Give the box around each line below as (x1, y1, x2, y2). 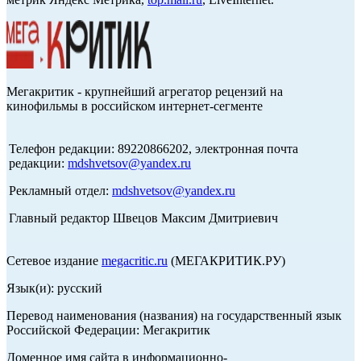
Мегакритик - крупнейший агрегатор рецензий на (6, 85, 283, 99)
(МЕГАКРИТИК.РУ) (168, 254, 285, 268)
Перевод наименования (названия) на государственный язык (6, 309, 342, 323)
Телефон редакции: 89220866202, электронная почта (9, 142, 298, 156)
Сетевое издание (6, 254, 102, 268)
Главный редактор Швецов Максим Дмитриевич (9, 211, 278, 226)
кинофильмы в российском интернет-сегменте (6, 99, 263, 114)
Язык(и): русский (6, 281, 102, 296)
